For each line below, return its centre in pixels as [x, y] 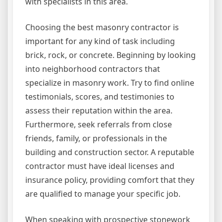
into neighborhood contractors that [93, 69]
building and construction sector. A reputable [110, 152]
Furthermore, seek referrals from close [99, 125]
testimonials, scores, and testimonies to [100, 97]
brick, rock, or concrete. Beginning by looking [111, 55]
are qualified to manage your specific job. [103, 194]
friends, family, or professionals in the [96, 139]
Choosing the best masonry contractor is [102, 28]
